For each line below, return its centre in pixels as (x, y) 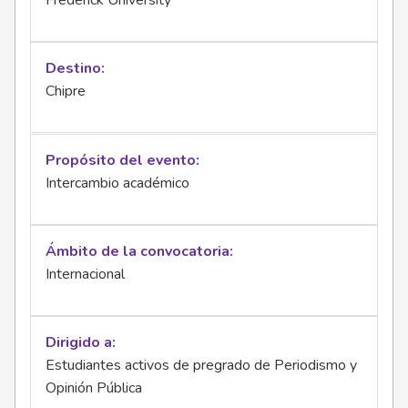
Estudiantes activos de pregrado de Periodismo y (201, 365)
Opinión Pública (94, 388)
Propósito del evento (121, 160)
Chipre (66, 92)
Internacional (85, 274)
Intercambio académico (117, 183)
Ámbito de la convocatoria (138, 251)
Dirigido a (79, 342)
